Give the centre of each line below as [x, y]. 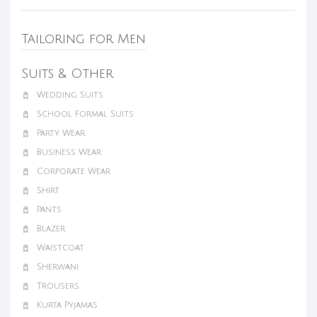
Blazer [51, 229]
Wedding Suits [70, 96]
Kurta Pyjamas [67, 306]
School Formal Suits [85, 115]
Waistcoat [60, 248]
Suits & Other [67, 74]
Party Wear [61, 134]
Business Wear [69, 153]
